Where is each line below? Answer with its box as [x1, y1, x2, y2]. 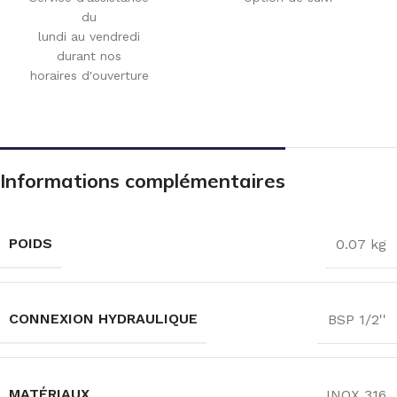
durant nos [57, 49, 121, 64]
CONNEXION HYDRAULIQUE [9, 310, 198, 328]
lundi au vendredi [38, 29, 140, 44]
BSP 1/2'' [328, 310, 386, 328]
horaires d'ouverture [29, 68, 149, 83]
